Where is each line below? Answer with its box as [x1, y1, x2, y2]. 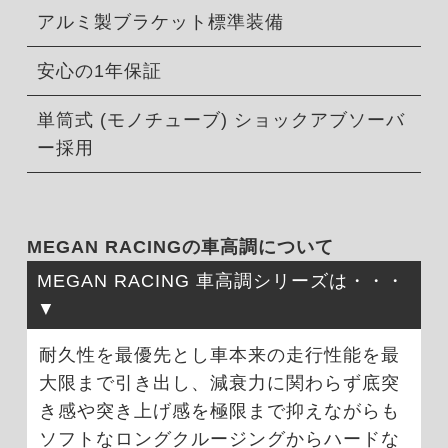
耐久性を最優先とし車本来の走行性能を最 [38, 344, 400, 365]
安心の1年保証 [36, 61, 162, 82]
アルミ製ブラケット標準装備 [36, 12, 284, 33]
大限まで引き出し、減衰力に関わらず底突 [38, 372, 400, 393]
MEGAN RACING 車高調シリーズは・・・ [36, 271, 405, 292]
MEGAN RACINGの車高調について [26, 237, 334, 258]
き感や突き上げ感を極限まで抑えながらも [38, 400, 400, 421]
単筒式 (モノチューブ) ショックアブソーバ [36, 110, 405, 131]
